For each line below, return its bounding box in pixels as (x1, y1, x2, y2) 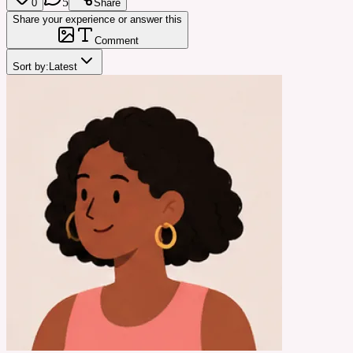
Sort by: (13, 60, 49, 72)
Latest (49, 60, 77, 72)
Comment (94, 34, 139, 46)
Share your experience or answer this (13, 13, 182, 25)
